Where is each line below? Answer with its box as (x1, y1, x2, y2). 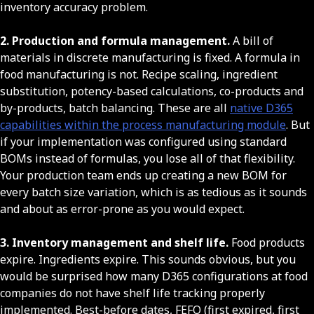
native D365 (230, 100, 293, 116)
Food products (228, 235, 305, 251)
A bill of (230, 33, 273, 49)
